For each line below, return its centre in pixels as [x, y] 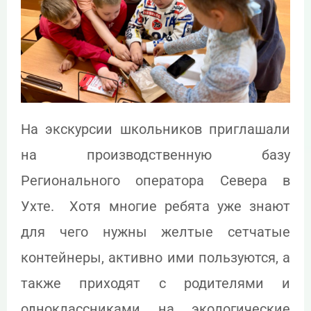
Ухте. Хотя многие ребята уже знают [155, 207]
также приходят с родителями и [155, 284]
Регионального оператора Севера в [155, 181]
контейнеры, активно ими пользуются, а [155, 258]
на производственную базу [155, 155]
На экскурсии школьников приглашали [155, 129]
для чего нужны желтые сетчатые [155, 232]
